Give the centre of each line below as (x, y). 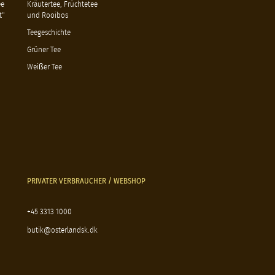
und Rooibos (48, 15)
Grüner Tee (44, 50)
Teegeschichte (49, 33)
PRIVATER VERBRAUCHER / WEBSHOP (87, 181)
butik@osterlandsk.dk (63, 230)
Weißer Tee (45, 67)
